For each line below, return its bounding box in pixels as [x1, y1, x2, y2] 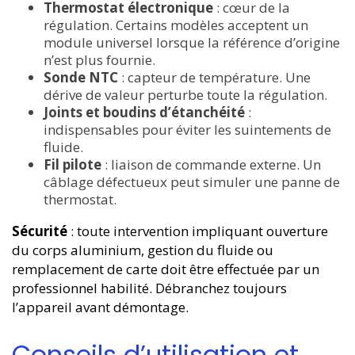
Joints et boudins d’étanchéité [44, 103, 245, 122]
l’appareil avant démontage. [12, 298, 189, 317]
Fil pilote [44, 155, 101, 174]
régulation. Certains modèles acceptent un [44, 16, 308, 35]
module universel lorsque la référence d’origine [44, 33, 340, 52]
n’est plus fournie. [44, 51, 155, 70]
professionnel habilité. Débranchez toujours [12, 279, 287, 298]
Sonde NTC [44, 68, 118, 87]
